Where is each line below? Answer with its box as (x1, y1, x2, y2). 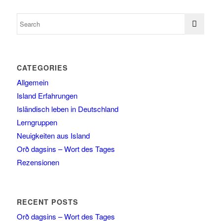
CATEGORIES (16, 63, 68, 73)
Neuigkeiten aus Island (16, 130, 90, 141)
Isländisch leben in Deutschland (16, 104, 118, 114)
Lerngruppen (16, 117, 57, 128)
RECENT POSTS (16, 197, 78, 207)
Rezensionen (16, 157, 59, 168)
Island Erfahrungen (16, 90, 77, 101)
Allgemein (16, 77, 48, 88)
